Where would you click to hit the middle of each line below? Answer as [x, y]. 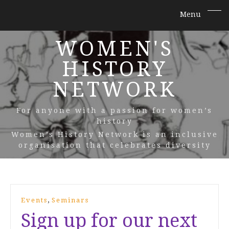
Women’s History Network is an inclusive [114, 134]
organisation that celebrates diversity [114, 145]
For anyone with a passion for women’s [114, 110]
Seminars [70, 200]
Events [34, 200]
